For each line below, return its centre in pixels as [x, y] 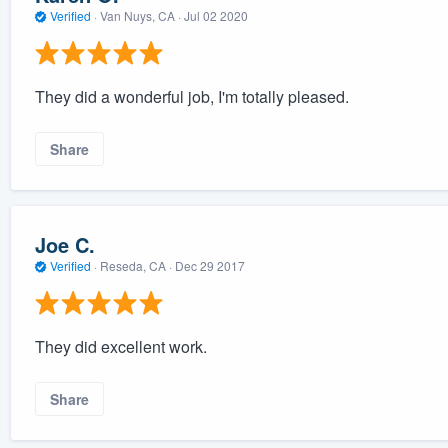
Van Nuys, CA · [140, 16]
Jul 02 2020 [215, 16]
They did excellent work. [120, 346]
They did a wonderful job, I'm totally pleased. [191, 96]
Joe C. [64, 245]
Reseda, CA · [135, 266]
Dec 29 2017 [209, 266]
